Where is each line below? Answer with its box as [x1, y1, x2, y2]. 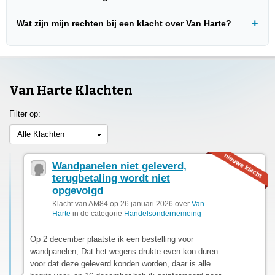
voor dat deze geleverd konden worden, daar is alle [30, 258, 211, 268]
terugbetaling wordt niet [52, 172, 170, 184]
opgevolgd [52, 184, 103, 196]
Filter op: [9, 109, 41, 118]
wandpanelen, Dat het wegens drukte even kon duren [30, 246, 218, 256]
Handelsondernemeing [124, 209, 201, 218]
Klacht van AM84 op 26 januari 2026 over [52, 199, 192, 208]
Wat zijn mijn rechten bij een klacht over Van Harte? [17, 18, 231, 28]
